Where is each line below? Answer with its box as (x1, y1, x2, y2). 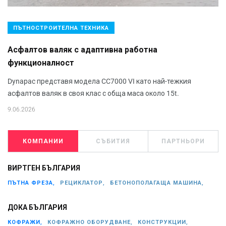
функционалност (8, 58, 74, 68)
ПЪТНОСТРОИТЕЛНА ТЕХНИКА (13, 24, 109, 31)
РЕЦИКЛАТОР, (60, 179, 105, 186)
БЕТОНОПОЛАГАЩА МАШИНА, (110, 179, 204, 186)
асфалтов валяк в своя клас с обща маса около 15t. (8, 89, 179, 97)
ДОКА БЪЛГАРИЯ (8, 203, 67, 212)
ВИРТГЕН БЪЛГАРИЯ (8, 164, 80, 173)
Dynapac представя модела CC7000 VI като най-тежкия (8, 77, 191, 85)
